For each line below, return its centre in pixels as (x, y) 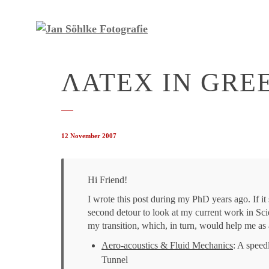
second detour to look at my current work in (172, 212)
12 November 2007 (89, 136)
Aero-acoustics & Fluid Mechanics (167, 245)
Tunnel (115, 260)
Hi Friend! (107, 180)
